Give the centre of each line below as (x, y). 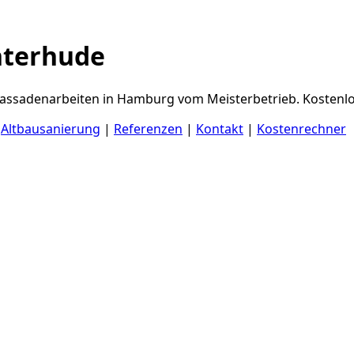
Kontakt (220, 128)
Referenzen (148, 128)
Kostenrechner (301, 128)
